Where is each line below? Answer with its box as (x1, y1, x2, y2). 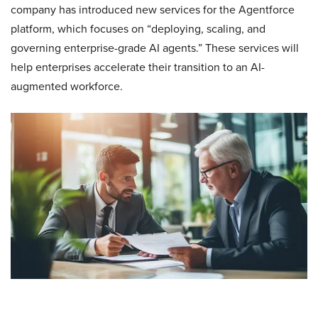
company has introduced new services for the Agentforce (11, 1, 295, 18)
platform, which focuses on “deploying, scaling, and (11, 21, 265, 37)
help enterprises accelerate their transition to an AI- (11, 59, 265, 75)
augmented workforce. (11, 78, 123, 94)
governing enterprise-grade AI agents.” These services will (11, 40, 299, 56)
